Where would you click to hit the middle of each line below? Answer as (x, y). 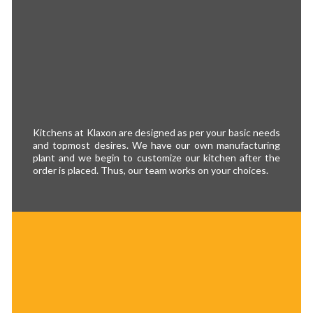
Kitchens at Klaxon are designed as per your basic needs (156, 132)
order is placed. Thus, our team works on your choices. (151, 170)
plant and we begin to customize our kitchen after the (156, 157)
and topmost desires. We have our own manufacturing (156, 145)
